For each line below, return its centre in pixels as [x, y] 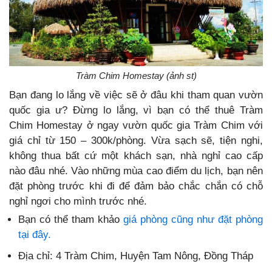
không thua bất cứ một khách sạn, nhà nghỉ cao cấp [136, 155]
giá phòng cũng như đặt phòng [193, 219]
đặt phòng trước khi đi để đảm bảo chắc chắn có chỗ [136, 186]
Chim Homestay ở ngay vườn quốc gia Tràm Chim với [136, 125]
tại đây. [35, 234]
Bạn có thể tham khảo [71, 219]
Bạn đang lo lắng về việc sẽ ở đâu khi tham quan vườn [136, 95]
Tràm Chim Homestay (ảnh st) [136, 75]
